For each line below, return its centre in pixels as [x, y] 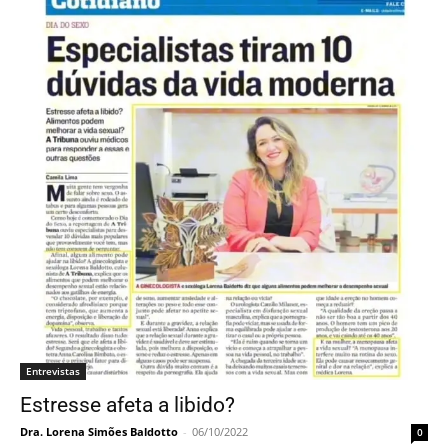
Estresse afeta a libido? [127, 404]
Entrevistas [53, 370]
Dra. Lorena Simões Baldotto [99, 431]
